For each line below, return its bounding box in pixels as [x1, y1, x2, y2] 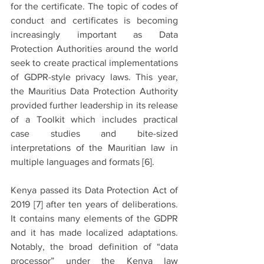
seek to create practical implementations [11, 58, 178, 68]
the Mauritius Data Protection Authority [11, 86, 178, 97]
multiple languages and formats [11, 157, 142, 167]
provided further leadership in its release [11, 100, 178, 111]
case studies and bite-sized [11, 128, 178, 139]
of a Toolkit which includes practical [11, 114, 178, 125]
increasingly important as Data [11, 29, 178, 40]
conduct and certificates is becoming [11, 15, 178, 26]
